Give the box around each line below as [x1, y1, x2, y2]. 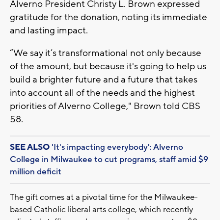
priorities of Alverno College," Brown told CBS [10, 100, 200, 112]
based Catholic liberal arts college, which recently [10, 204, 193, 215]
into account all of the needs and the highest [10, 86, 195, 99]
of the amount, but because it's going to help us [10, 60, 206, 72]
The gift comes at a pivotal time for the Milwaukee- [10, 192, 198, 203]
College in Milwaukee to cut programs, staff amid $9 [10, 154, 208, 165]
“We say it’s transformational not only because [10, 47, 201, 59]
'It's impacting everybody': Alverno [52, 141, 183, 153]
